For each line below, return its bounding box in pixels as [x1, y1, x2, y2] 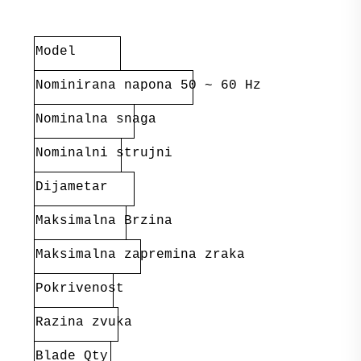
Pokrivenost [35, 280, 124, 296]
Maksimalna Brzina [35, 213, 172, 228]
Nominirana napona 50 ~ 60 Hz [35, 77, 261, 93]
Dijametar [35, 179, 108, 194]
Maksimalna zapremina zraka [35, 247, 245, 262]
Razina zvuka [35, 314, 132, 330]
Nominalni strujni [35, 145, 172, 160]
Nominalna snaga [35, 111, 156, 127]
